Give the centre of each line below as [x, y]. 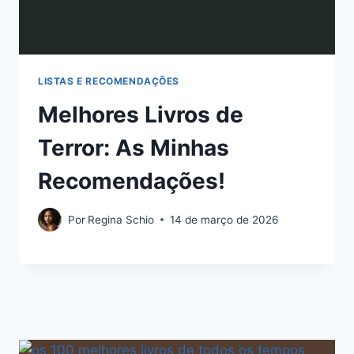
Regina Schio [121, 219]
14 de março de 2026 [224, 219]
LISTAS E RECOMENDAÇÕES [109, 81]
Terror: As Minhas [134, 147]
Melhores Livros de [141, 114]
